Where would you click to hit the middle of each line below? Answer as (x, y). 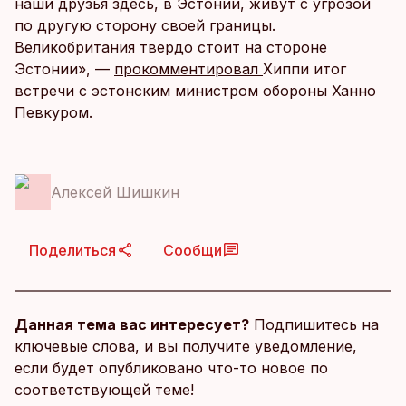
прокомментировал (188, 69)
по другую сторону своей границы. (145, 25)
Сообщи (193, 250)
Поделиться (72, 250)
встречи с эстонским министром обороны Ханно (195, 91)
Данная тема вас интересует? (132, 324)
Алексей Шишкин (115, 192)
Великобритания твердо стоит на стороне (171, 47)
